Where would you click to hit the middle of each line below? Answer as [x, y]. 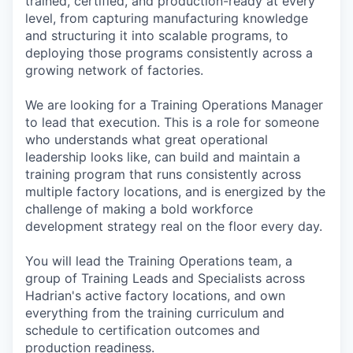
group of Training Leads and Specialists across [165, 278]
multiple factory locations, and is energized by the [175, 191]
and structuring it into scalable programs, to [157, 35]
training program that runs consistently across [163, 174]
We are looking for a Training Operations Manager [174, 105]
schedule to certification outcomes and [143, 330]
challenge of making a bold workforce [139, 209]
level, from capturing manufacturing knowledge [167, 18]
